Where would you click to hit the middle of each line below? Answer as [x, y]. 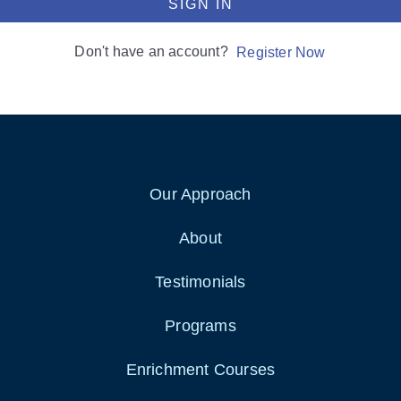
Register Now [281, 52]
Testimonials [200, 282]
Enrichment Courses [200, 370]
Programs [200, 326]
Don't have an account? [155, 51]
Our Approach [200, 194]
